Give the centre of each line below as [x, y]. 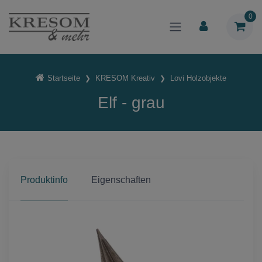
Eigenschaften [121, 180]
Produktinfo [44, 180]
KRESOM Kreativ [125, 78]
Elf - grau [131, 103]
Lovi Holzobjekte [198, 78]
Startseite [63, 78]
